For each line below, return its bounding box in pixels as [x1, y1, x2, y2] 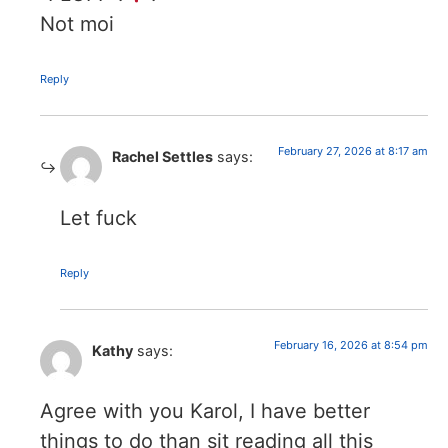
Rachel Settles [112, 148, 213, 166]
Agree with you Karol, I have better [40, 399, 370, 424]
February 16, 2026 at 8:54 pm [274, 337, 428, 352]
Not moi [40, 12, 114, 37]
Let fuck [60, 205, 137, 230]
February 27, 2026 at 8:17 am [278, 144, 428, 159]
